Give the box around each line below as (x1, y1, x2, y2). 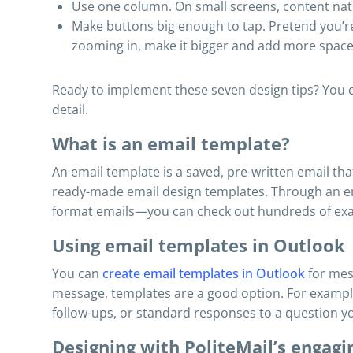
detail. (52, 101, 88, 118)
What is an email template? (52, 132, 290, 155)
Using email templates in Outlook (52, 233, 345, 257)
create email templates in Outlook (102, 265, 305, 282)
